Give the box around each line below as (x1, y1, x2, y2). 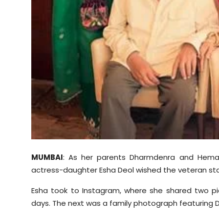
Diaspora (7, 26, 42, 38)
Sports (7, 2, 33, 14)
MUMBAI (31, 152, 63, 163)
